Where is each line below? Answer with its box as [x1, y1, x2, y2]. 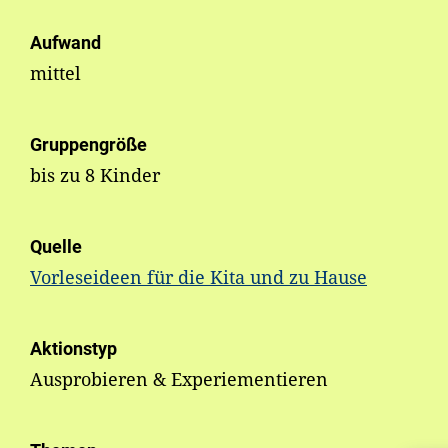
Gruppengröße [30, 134, 147, 156]
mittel [30, 61, 81, 86]
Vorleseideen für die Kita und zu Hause [30, 265, 367, 290]
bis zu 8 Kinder [30, 163, 160, 188]
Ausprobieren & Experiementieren [30, 367, 328, 392]
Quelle [30, 236, 82, 258]
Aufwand [30, 32, 101, 54]
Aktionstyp [30, 338, 117, 360]
